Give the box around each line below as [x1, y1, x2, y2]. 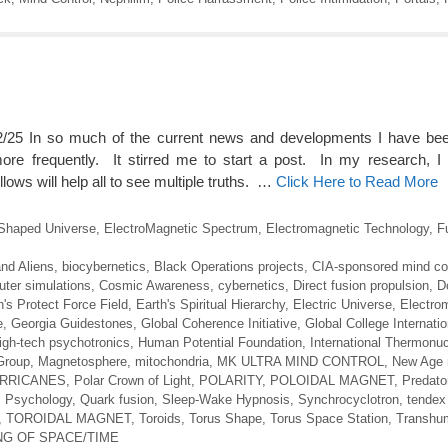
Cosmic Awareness [99, 277, 210, 293]
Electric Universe [293, 296, 392, 312]
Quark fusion [80, 391, 154, 407]
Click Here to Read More [276, 173, 438, 191]
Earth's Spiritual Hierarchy [136, 296, 285, 312]
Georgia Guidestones [11, 315, 133, 331]
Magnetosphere [38, 353, 127, 369]
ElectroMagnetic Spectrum [103, 220, 258, 236]
